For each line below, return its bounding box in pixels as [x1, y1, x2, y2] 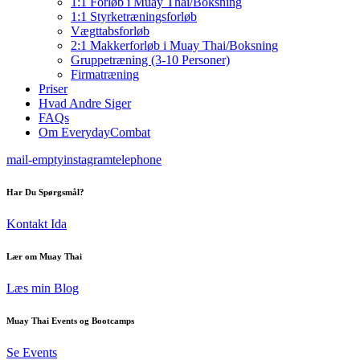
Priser [39, 82, 67, 96]
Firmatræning [71, 67, 139, 81]
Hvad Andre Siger [39, 96, 131, 110]
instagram [63, 153, 112, 166]
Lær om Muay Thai [6, 251, 82, 261]
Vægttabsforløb [71, 24, 149, 38]
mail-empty [6, 153, 63, 166]
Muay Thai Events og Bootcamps [6, 315, 134, 325]
